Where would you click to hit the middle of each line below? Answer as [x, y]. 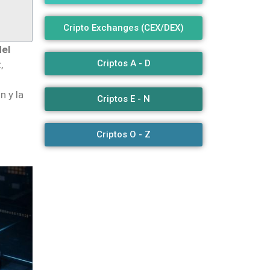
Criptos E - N [124, 99]
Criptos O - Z [124, 134]
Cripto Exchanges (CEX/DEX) [124, 27]
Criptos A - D [124, 63]
